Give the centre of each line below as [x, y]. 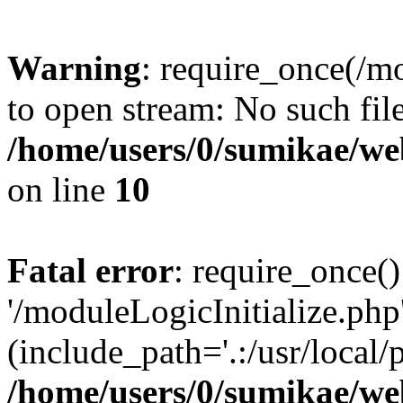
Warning [74, 68]
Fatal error [90, 270]
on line [61, 189]
